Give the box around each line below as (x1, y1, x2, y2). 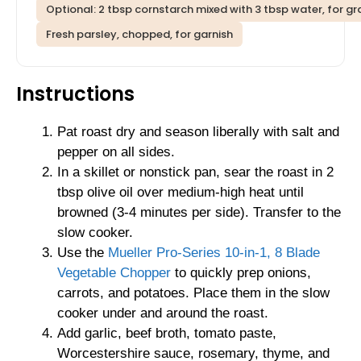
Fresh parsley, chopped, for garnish (46, 27, 233, 43)
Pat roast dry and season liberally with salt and (57, 124, 339, 140)
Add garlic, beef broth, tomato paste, (57, 326, 276, 342)
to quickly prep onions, (171, 265, 311, 281)
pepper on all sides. (57, 144, 175, 160)
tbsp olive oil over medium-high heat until (57, 185, 304, 201)
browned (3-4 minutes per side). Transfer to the (57, 205, 341, 221)
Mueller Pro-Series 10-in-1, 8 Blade (108, 245, 320, 261)
